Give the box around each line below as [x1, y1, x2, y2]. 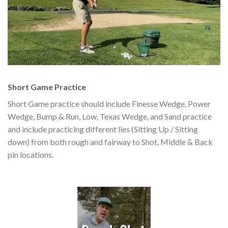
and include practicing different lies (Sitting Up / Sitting [8, 124, 198, 134]
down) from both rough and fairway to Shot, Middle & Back [8, 136, 213, 147]
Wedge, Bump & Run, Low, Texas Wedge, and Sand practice [8, 111, 212, 121]
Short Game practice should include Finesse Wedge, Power [8, 98, 211, 108]
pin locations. [8, 149, 53, 159]
